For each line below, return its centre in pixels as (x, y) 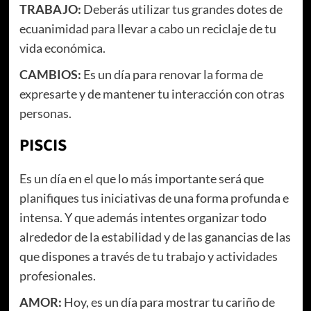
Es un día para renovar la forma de (172, 75)
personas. (46, 114)
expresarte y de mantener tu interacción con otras (152, 94)
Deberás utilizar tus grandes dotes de (182, 9)
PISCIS (43, 146)
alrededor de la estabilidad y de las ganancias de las (155, 237)
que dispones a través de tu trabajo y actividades (148, 257)
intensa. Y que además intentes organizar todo (143, 218)
